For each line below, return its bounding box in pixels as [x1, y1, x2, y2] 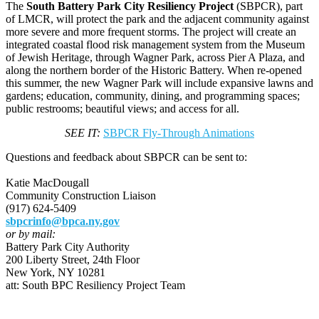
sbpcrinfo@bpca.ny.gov [6, 215, 120, 228]
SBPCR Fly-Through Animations [103, 127, 254, 140]
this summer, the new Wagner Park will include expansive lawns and [6, 77, 313, 90]
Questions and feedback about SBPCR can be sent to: [6, 151, 247, 164]
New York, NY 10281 [6, 266, 105, 279]
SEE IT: [65, 127, 103, 140]
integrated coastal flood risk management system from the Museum [6, 38, 305, 51]
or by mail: [6, 228, 56, 241]
